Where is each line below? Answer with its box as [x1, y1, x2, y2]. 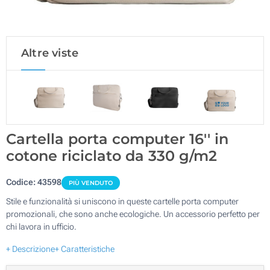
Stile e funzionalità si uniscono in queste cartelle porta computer [6, 196, 239, 206]
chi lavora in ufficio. [6, 221, 77, 231]
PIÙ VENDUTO [69, 178, 113, 187]
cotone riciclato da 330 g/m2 [6, 146, 217, 165]
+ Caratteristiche [55, 243, 115, 254]
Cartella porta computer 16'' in [6, 130, 228, 148]
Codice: [6, 177, 36, 187]
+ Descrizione [6, 243, 55, 254]
